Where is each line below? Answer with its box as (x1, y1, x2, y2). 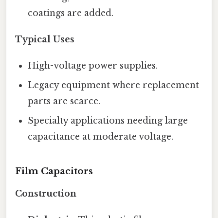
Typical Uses (15, 34, 74, 45)
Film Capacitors (15, 165, 93, 177)
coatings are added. (28, 8, 114, 19)
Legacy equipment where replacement (28, 80, 200, 91)
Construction (15, 188, 76, 200)
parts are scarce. (28, 96, 101, 107)
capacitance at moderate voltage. (28, 131, 174, 143)
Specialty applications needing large (28, 115, 188, 127)
